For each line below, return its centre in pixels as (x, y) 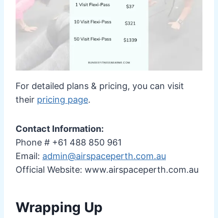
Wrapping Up (59, 207)
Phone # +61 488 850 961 (69, 142)
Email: (29, 156)
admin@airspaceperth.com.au (104, 156)
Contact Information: (60, 128)
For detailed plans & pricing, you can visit (100, 86)
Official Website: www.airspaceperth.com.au (107, 169)
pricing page (63, 99)
